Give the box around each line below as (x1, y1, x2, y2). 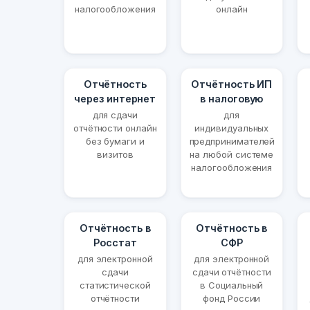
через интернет (74, 93, 156, 105)
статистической (79, 280, 151, 291)
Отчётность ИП (191, 78, 273, 91)
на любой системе (190, 149, 274, 161)
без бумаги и (85, 136, 145, 147)
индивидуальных (194, 122, 269, 134)
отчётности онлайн (73, 122, 157, 134)
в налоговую (200, 93, 264, 105)
